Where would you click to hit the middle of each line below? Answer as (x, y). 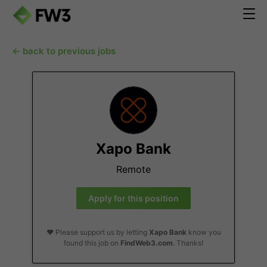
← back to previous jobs (64, 51)
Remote (133, 169)
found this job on (92, 243)
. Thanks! (188, 243)
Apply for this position (133, 198)
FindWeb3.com (147, 243)
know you (204, 232)
